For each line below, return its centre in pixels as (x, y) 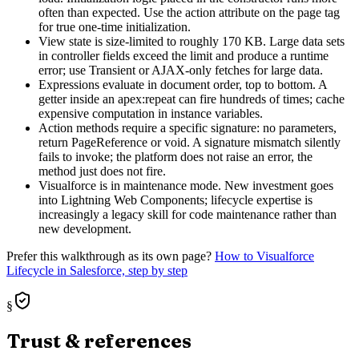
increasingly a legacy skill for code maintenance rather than (188, 215)
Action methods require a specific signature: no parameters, (188, 128)
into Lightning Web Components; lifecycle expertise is (175, 200)
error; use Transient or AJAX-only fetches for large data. (181, 71)
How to (236, 256)
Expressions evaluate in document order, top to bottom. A (183, 85)
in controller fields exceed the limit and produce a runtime (184, 56)
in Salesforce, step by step (121, 271)
